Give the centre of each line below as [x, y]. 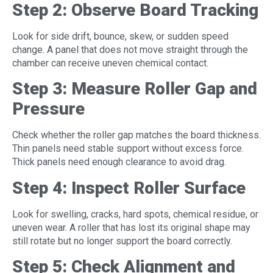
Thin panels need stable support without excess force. [128, 149]
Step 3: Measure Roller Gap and [135, 89]
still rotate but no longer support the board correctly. [122, 241]
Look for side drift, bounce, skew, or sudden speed [120, 37]
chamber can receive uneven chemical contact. [110, 63]
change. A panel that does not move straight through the [130, 50]
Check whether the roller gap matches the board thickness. [136, 135]
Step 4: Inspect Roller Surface [129, 188]
